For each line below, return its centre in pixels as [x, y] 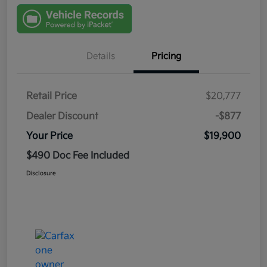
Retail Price [52, 97]
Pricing [166, 57]
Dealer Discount [62, 117]
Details [101, 57]
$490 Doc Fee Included [78, 156]
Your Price [49, 136]
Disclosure [41, 174]
